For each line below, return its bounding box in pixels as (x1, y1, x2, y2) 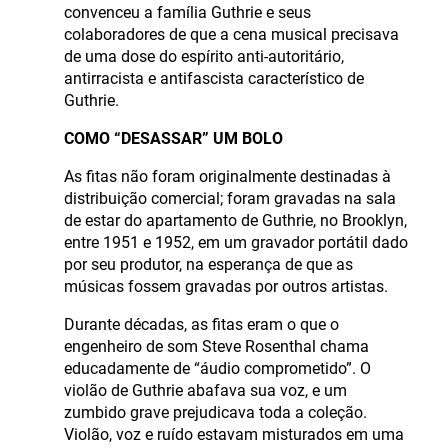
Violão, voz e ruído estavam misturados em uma (64, 424, 404, 444)
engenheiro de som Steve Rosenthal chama (64, 336, 369, 356)
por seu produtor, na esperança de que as (64, 254, 353, 274)
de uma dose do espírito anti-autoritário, (64, 46, 344, 66)
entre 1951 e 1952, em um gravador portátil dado (64, 232, 408, 252)
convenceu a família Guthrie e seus (64, 2, 311, 22)
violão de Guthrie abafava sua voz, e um (64, 380, 347, 400)
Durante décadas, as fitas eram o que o (64, 314, 339, 334)
